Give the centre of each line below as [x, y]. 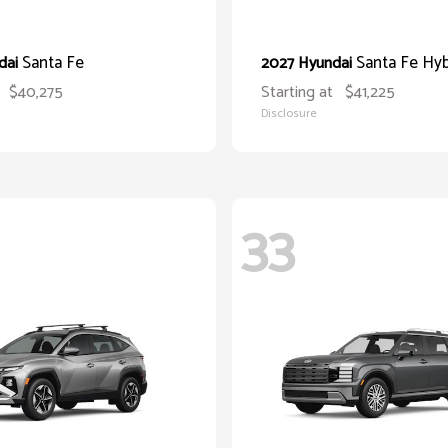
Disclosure [289, 113]
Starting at [297, 92]
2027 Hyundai [308, 63]
